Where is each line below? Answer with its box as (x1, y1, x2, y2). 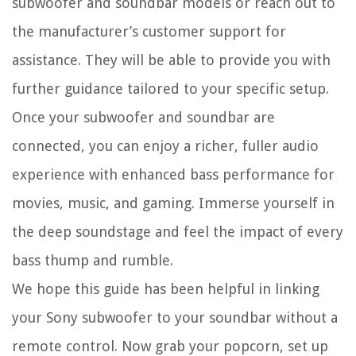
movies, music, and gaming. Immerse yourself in (12, 194, 335, 211)
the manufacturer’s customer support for (12, 22, 286, 40)
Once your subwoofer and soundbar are (12, 108, 275, 126)
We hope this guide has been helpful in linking (12, 280, 319, 297)
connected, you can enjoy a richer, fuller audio (12, 137, 319, 154)
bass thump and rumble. (12, 251, 173, 269)
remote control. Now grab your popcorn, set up (12, 337, 328, 354)
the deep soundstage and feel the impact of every (12, 222, 343, 240)
